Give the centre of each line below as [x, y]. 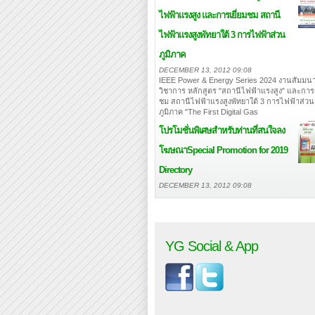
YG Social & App [212, 246]
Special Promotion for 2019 [237, 150]
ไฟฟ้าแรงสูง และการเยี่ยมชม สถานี [219, 15]
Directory [175, 170]
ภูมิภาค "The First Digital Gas [208, 112]
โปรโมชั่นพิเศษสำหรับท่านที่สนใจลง [222, 130]
